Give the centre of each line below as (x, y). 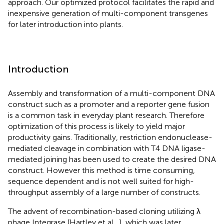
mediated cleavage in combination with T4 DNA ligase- (107, 148)
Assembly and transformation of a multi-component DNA (111, 93)
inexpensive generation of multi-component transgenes (108, 13)
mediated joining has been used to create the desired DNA (112, 159)
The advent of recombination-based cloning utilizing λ (104, 211)
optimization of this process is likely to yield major (96, 126)
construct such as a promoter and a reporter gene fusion (109, 104)
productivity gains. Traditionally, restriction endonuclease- (110, 137)
